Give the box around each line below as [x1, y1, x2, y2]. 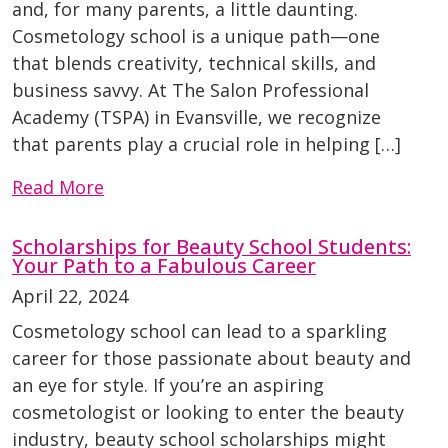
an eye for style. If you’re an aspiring [12, 373, 324, 398]
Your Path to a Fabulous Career [12, 252, 316, 280]
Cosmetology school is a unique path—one [12, 24, 380, 49]
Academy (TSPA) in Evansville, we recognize [12, 105, 381, 130]
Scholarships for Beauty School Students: [12, 233, 411, 261]
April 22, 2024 [12, 284, 128, 309]
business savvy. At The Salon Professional [12, 78, 369, 103]
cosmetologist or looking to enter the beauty [12, 400, 404, 425]
